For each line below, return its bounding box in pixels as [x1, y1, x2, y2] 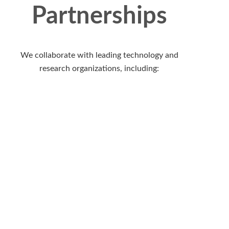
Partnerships [31, 4, 167, 28]
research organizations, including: [39, 64, 159, 73]
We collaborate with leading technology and [20, 51, 178, 59]
